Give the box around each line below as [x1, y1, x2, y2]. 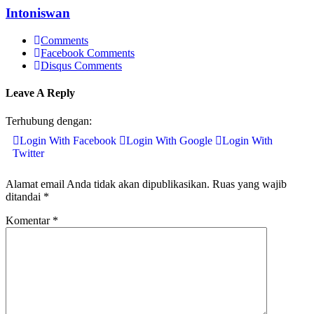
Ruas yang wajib [212, 177, 287, 190]
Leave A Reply [6, 87, 75, 100]
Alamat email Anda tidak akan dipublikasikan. [6, 177, 210, 190]
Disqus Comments [41, 60, 122, 72]
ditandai [6, 190, 43, 203]
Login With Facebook [20, 134, 119, 146]
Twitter [13, 146, 44, 159]
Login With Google [126, 134, 215, 146]
